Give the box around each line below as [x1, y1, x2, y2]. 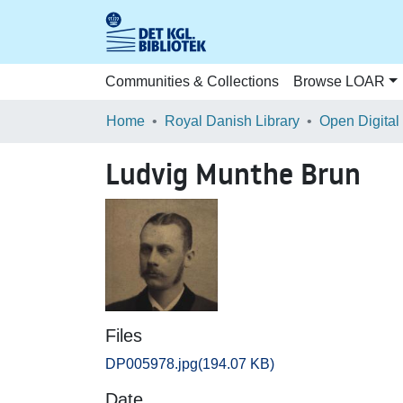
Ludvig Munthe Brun [105, 155, 361, 194]
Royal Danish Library [165, 113, 300, 129]
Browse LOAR [293, 74, 385, 89]
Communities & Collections [105, 74, 279, 89]
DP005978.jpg [105, 356, 198, 372]
